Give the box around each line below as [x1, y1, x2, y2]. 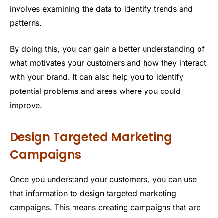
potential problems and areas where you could [10, 86, 181, 96]
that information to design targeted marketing [10, 188, 176, 198]
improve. [10, 100, 42, 110]
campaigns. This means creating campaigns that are [10, 202, 200, 212]
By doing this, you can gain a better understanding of [10, 44, 205, 54]
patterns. [10, 18, 42, 28]
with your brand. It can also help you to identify [10, 72, 183, 82]
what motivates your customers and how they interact [10, 58, 206, 68]
